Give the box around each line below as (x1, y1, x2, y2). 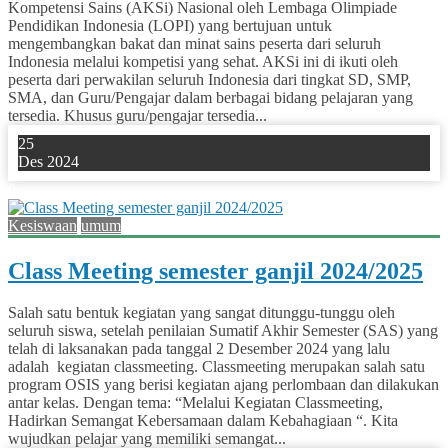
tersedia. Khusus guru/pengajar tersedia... (8, 106, 267, 124)
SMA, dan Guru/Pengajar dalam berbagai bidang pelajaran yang (8, 88, 413, 106)
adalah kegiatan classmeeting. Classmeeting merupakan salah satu (8, 358, 425, 376)
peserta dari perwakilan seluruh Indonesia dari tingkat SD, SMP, (8, 70, 411, 88)
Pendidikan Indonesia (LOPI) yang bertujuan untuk (8, 16, 332, 34)
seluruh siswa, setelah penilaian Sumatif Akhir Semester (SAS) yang (8, 322, 438, 340)
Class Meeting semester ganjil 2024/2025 (8, 257, 423, 284)
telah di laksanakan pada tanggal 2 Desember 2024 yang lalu (8, 340, 390, 358)
